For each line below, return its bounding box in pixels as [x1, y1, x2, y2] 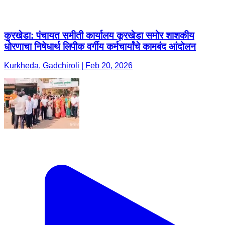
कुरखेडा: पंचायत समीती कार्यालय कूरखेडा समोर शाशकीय [4, 30, 194, 41]
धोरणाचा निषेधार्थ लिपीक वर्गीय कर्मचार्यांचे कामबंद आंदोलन [4, 41, 196, 52]
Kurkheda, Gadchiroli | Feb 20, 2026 [4, 61, 133, 70]
